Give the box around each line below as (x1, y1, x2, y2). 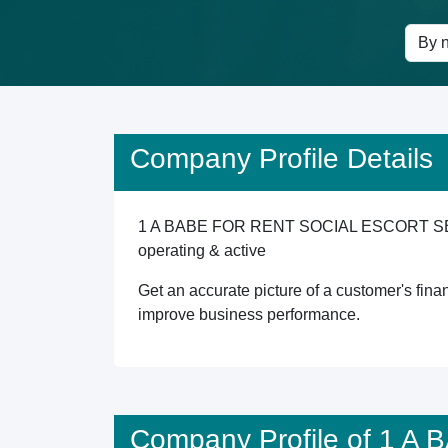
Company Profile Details (130, 143, 433, 174)
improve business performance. (138, 306, 360, 323)
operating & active (138, 242, 266, 259)
